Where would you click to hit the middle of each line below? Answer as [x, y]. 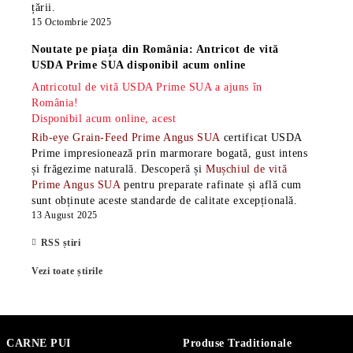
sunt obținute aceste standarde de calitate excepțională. [165, 201]
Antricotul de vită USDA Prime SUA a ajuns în [147, 87]
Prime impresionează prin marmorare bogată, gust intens [170, 153]
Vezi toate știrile [67, 271]
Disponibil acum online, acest [104, 119]
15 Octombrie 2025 [72, 22]
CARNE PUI [39, 343]
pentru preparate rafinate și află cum [212, 185]
